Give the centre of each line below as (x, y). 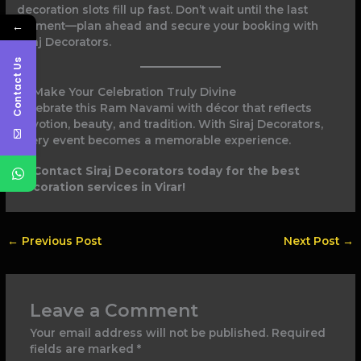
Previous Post (60, 241)
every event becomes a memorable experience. (154, 141)
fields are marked (83, 349)
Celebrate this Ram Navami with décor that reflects (165, 108)
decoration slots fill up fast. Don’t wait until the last (163, 10)
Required (298, 332)
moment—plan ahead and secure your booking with (168, 26)
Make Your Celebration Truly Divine (133, 92)
